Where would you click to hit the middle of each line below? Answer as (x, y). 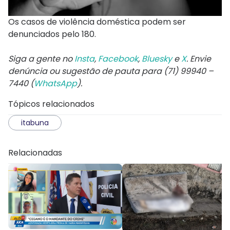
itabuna (35, 122)
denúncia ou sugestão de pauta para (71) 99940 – (111, 71)
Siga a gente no (41, 59)
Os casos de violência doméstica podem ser (97, 22)
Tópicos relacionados (51, 104)
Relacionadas (35, 152)
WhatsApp (55, 83)
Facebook (118, 59)
